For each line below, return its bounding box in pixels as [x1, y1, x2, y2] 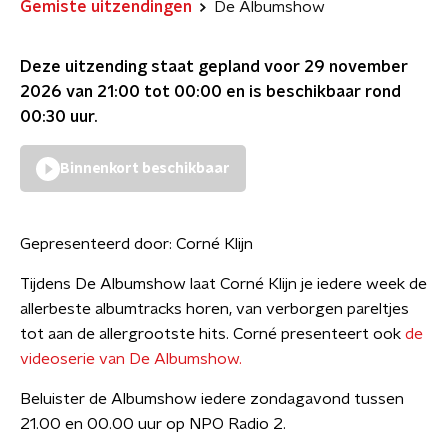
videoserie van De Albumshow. [20, 351, 242, 367]
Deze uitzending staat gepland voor [20, 59, 304, 75]
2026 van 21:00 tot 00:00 [20, 84, 222, 100]
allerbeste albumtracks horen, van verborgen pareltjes [20, 301, 409, 317]
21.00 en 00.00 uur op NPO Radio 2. [20, 416, 286, 432]
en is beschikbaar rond [222, 84, 401, 100]
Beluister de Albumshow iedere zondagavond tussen [20, 391, 404, 407]
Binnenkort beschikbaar [60, 162, 230, 176]
